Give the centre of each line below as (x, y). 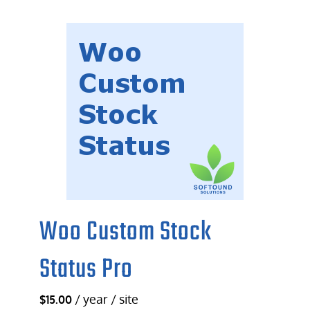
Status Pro (86, 270)
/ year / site (107, 299)
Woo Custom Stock (126, 232)
